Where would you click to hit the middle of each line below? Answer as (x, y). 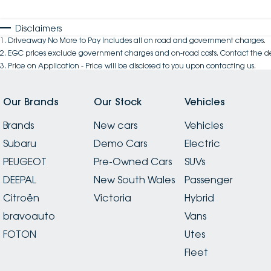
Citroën (21, 198)
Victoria (112, 198)
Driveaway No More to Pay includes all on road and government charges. (137, 40)
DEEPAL (20, 179)
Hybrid (199, 198)
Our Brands (31, 101)
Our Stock (118, 101)
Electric (202, 143)
